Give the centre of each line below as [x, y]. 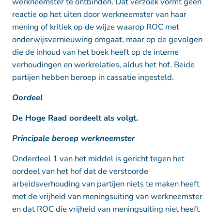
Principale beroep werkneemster [73, 138]
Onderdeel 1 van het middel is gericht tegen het [98, 158]
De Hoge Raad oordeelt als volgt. [75, 118]
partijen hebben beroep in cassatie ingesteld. [93, 77]
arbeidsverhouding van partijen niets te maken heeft [106, 184]
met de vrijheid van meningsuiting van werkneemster [107, 196]
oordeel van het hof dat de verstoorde [80, 171]
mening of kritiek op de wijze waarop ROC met [95, 27]
